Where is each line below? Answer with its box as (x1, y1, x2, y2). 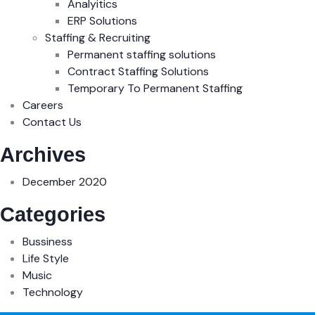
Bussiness (22, 233, 72, 249)
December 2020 (22, 174, 107, 189)
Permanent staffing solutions (67, 46, 216, 62)
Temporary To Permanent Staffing (67, 80, 243, 96)
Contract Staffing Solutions (67, 63, 209, 79)
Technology (22, 284, 83, 300)
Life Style (22, 250, 69, 266)
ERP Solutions (67, 13, 137, 28)
